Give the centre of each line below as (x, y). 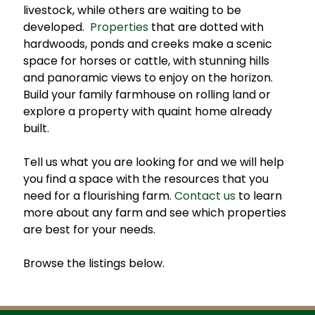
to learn (258, 196)
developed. (56, 27)
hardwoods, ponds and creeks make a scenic (147, 44)
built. (36, 128)
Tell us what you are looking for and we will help (153, 162)
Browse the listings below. (94, 263)
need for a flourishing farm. (98, 196)
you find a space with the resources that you (146, 179)
